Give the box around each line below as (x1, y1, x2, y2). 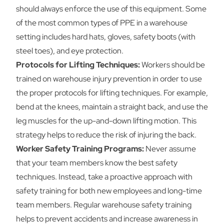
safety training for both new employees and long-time (16, 185, 202, 196)
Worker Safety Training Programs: (16, 143, 144, 154)
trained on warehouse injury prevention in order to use (16, 73, 202, 84)
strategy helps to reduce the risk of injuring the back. (16, 129, 196, 140)
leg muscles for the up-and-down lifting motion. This (16, 115, 196, 126)
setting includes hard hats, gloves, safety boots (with (16, 31, 195, 42)
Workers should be (140, 59, 205, 70)
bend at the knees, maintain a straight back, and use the (16, 101, 208, 112)
